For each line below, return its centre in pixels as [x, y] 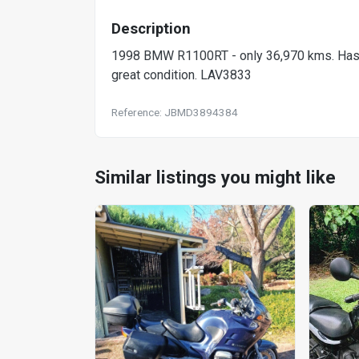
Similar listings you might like [215, 177]
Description [151, 28]
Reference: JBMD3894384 [175, 112]
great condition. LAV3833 [182, 75]
